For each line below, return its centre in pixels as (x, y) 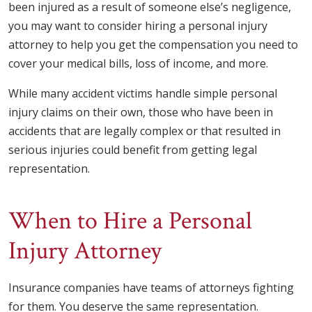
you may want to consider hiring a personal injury (138, 26)
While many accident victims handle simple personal (143, 94)
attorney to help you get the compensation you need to (153, 45)
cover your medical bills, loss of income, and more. (138, 64)
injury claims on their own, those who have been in (141, 112)
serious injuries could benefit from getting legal (133, 150)
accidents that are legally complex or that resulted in (145, 131)
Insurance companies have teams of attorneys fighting (151, 288)
